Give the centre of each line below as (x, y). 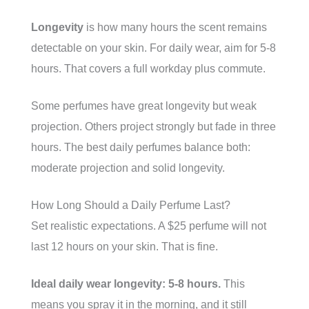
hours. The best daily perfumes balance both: (141, 148)
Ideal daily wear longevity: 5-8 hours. (126, 284)
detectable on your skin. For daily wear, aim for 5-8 (153, 48)
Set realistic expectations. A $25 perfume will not (149, 226)
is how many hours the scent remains (175, 28)
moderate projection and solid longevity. (128, 168)
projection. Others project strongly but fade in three (153, 127)
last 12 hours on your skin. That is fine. (124, 247)
